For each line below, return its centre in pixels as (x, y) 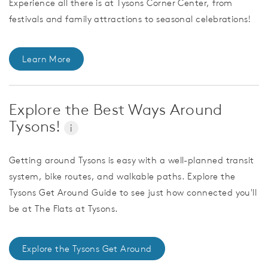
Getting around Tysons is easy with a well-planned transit (132, 160)
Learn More (46, 59)
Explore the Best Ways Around (116, 110)
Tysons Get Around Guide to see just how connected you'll (133, 193)
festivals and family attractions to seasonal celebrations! (130, 19)
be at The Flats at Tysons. (65, 209)
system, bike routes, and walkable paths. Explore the (122, 176)
